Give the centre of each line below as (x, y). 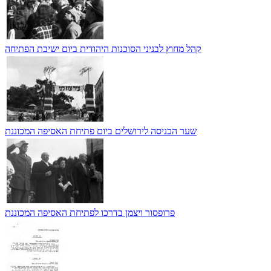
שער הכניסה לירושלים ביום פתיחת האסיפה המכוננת (101, 131)
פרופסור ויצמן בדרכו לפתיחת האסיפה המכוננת (90, 212)
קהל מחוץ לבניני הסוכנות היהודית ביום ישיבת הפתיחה (103, 48)
